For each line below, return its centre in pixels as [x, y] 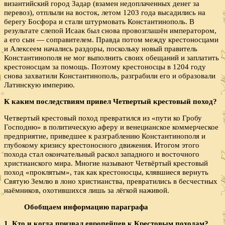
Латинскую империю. [39, 84]
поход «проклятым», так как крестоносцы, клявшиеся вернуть [106, 172]
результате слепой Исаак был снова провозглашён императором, [110, 30]
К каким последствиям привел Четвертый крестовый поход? [110, 101]
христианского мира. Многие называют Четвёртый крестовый [106, 163]
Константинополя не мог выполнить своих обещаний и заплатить [111, 57]
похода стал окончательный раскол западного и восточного [102, 154]
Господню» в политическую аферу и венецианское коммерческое [111, 127]
